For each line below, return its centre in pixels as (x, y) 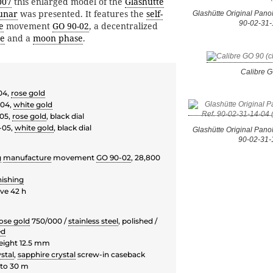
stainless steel (93, 221)
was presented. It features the (82, 14)
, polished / (138, 221)
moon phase (58, 38)
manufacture (27, 158)
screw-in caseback (110, 255)
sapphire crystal (47, 255)
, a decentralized (123, 26)
